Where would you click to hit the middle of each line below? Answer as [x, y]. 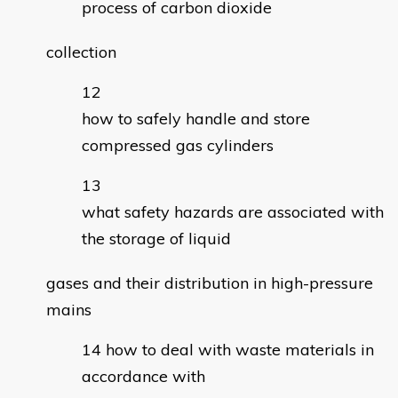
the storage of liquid [156, 239]
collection [81, 52]
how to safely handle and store [196, 119]
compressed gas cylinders [178, 146]
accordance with [143, 377]
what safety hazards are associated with [233, 212]
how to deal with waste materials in [240, 350]
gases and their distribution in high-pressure [210, 283]
